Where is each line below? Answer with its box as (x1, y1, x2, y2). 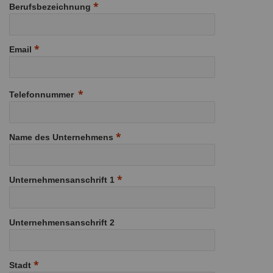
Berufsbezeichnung (9, 1, 91, 12)
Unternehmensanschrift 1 (9, 174, 115, 185)
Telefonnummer (9, 89, 74, 99)
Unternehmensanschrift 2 (9, 217, 115, 227)
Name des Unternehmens (9, 132, 113, 142)
